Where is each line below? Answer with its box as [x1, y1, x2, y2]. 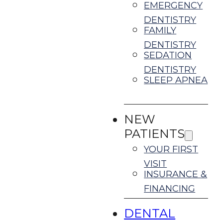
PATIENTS [124, 126, 185, 141]
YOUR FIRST [144, 143, 199, 155]
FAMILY [144, 24, 177, 36]
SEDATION [144, 49, 192, 61]
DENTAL [124, 206, 176, 221]
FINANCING [144, 183, 196, 194]
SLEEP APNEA [144, 74, 208, 86]
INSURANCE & [144, 168, 208, 180]
